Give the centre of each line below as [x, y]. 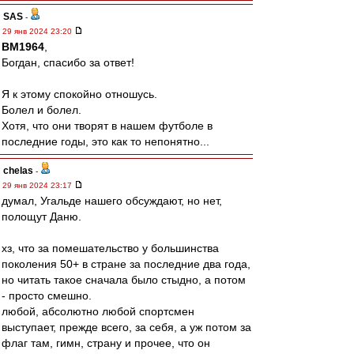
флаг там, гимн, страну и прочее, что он [106, 343]
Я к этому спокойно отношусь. [79, 94]
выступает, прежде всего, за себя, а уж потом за [126, 327]
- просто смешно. [47, 296]
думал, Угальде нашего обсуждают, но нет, [112, 201]
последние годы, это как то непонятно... [105, 141]
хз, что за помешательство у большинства [110, 248]
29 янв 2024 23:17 [38, 185]
